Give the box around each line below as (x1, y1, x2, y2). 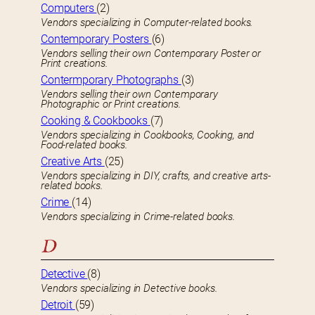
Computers (41, 1, 97, 15)
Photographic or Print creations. (41, 98, 181, 111)
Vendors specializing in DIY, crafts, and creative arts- (41, 169, 271, 183)
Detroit (41, 298, 75, 312)
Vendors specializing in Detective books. (41, 282, 218, 295)
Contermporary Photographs (41, 73, 181, 87)
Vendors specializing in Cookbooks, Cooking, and (41, 129, 255, 142)
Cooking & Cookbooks (41, 114, 150, 128)
